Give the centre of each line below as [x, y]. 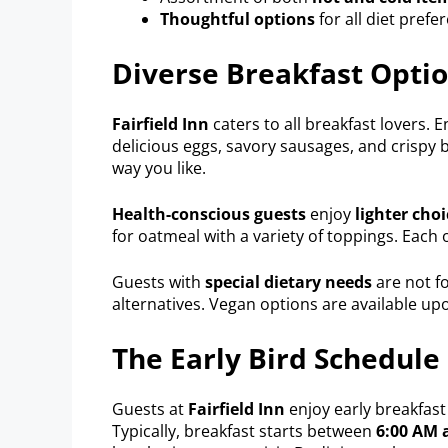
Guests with [158, 281]
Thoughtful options [237, 18]
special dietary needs [288, 281]
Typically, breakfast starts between [244, 430]
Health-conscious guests [209, 213]
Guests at [150, 408]
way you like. [159, 167]
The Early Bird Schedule [276, 357]
